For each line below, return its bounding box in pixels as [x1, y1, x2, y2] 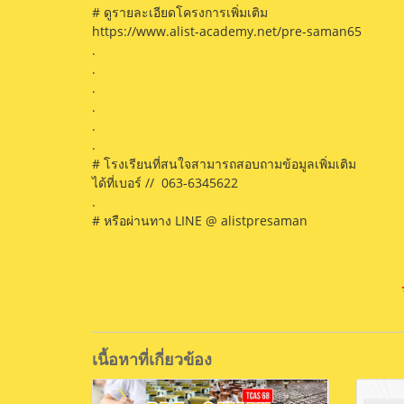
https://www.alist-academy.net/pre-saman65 [92, 22, 362, 40]
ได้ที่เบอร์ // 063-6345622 [92, 173, 238, 191]
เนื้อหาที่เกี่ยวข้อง [92, 350, 212, 369]
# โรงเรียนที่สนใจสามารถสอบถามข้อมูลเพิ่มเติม [92, 154, 360, 172]
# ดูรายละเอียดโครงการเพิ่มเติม [92, 3, 268, 21]
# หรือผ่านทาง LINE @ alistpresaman [92, 211, 308, 229]
